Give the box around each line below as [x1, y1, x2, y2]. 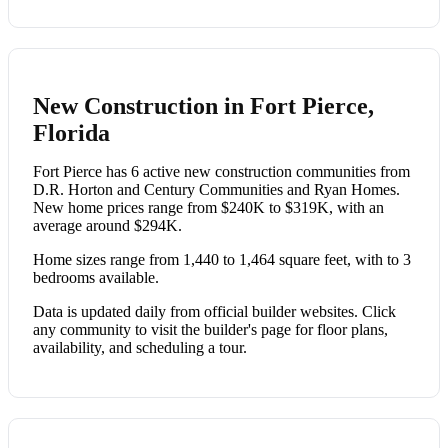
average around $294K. [33, 216, 182, 234]
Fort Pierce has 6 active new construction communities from [33, 162, 410, 180]
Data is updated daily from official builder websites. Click [33, 302, 396, 320]
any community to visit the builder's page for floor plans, [33, 320, 388, 338]
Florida [33, 119, 110, 146]
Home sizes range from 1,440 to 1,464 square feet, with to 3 [33, 250, 411, 268]
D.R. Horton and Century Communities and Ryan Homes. [33, 180, 400, 198]
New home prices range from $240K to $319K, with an [33, 198, 384, 216]
